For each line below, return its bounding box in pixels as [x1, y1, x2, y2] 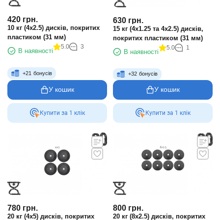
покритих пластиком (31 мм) [113, 34, 203, 42]
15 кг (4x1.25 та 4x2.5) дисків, [113, 25, 203, 32]
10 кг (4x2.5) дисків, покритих [7, 24, 100, 32]
